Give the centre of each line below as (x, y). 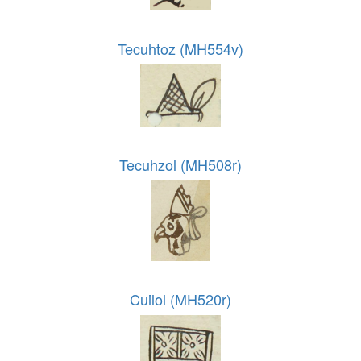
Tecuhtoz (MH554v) (180, 48)
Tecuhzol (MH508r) (180, 164)
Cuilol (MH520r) (180, 299)
